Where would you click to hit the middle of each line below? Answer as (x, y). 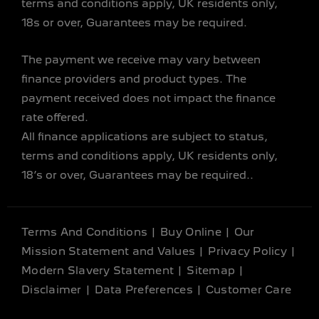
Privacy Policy (247, 251)
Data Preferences (143, 289)
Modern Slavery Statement (98, 270)
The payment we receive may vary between (141, 59)
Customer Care (249, 289)
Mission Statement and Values (109, 251)
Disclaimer (52, 289)
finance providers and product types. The (134, 79)
